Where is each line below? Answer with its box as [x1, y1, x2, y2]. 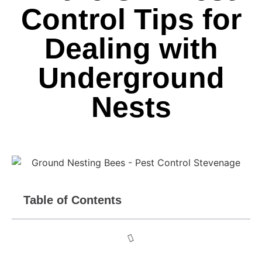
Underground [37, 61, 225, 94]
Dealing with [44, 32, 218, 65]
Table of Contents [23, 193, 122, 206]
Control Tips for [20, 3, 242, 36]
